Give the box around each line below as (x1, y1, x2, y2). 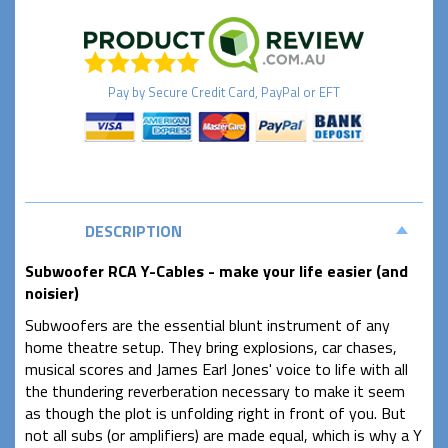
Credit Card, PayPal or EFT (188, 81, 340, 102)
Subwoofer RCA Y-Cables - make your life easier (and (25, 259, 408, 284)
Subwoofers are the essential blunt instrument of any (25, 313, 390, 338)
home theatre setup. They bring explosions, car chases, (25, 335, 397, 360)
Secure (148, 81, 188, 102)
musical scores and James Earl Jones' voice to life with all (25, 357, 408, 382)
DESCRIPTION (85, 219, 182, 244)
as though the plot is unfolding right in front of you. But (25, 401, 406, 426)
